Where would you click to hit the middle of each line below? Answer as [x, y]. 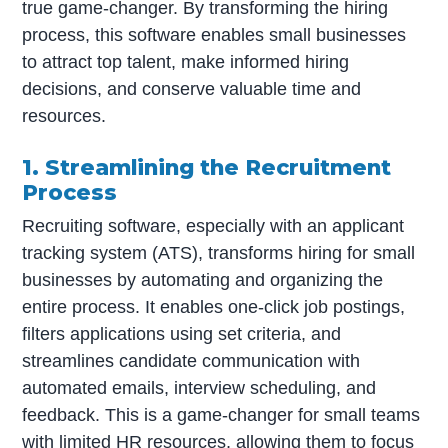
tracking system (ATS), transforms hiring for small [219, 253]
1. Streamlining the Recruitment [207, 167]
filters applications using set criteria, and [182, 334]
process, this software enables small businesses [214, 35]
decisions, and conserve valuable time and [192, 89]
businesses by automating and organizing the [203, 280]
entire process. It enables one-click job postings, [214, 307]
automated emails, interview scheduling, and [199, 388]
